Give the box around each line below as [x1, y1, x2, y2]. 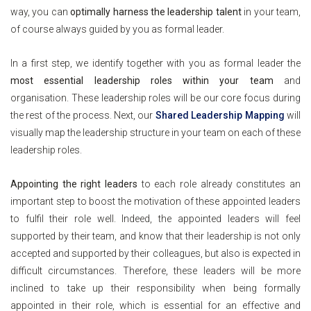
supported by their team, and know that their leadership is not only [10, 230, 301, 242]
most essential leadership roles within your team [10, 75, 274, 87]
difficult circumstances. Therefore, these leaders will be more [10, 265, 301, 277]
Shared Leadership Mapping [155, 110, 285, 121]
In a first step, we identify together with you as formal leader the [10, 58, 301, 69]
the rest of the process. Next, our [10, 110, 155, 121]
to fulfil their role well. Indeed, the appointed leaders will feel [10, 213, 301, 225]
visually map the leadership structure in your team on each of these [10, 127, 301, 139]
